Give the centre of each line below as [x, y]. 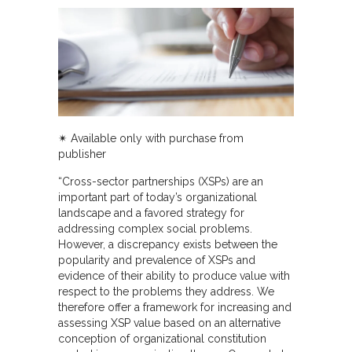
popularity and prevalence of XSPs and [157, 260]
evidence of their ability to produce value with [174, 275]
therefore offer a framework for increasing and [175, 307]
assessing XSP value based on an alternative [169, 323]
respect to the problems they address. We [166, 291]
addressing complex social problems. [155, 228]
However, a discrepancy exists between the [168, 244]
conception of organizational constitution [162, 338]
